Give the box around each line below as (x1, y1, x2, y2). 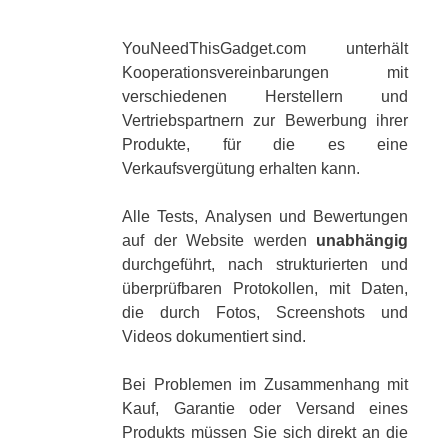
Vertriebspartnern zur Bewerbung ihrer (122, 111, 408, 129)
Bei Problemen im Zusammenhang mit (122, 375, 408, 393)
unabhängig (316, 231, 408, 249)
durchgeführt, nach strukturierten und (122, 255, 408, 273)
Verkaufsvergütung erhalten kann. (122, 159, 360, 177)
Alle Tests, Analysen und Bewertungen (122, 207, 408, 225)
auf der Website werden (122, 231, 316, 249)
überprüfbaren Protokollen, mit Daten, (122, 279, 408, 297)
